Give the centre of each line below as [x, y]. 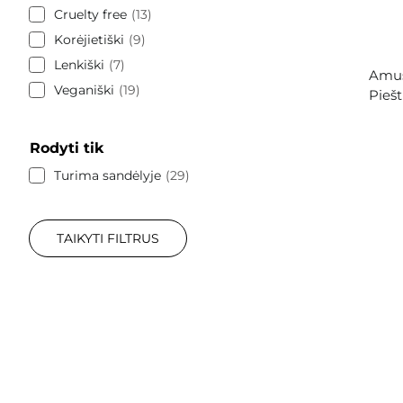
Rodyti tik [67, 148]
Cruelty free [90, 14]
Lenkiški [79, 64]
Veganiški [84, 90]
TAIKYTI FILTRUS [108, 238]
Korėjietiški [89, 39]
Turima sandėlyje [107, 175]
